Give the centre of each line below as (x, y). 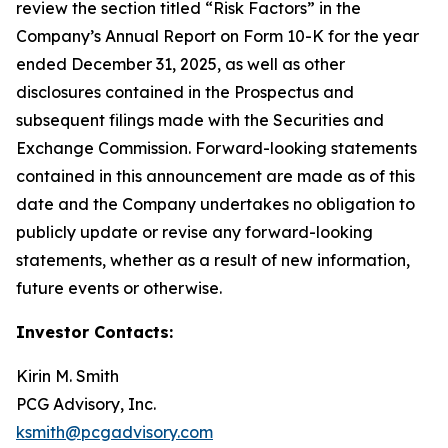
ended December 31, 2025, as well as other (180, 63)
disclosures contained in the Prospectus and (185, 91)
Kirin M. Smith (67, 375)
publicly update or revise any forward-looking (194, 231)
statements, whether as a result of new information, (213, 259)
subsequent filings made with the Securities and (200, 119)
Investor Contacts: (94, 331)
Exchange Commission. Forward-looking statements (216, 147)
